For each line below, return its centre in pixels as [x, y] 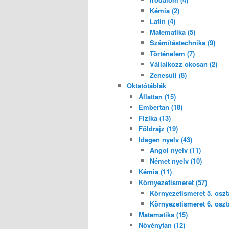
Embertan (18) [160, 107]
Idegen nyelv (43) [165, 139]
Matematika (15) [163, 214]
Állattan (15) [157, 96]
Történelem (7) [172, 53]
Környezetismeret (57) [173, 182]
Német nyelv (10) [176, 161]
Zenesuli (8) [168, 75]
